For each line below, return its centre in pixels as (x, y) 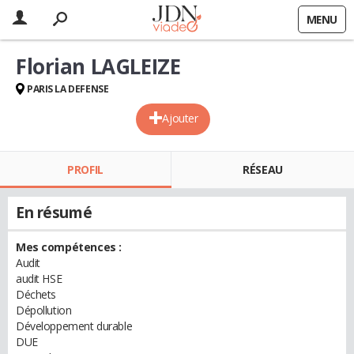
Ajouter (180, 118)
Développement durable (74, 326)
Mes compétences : (69, 247)
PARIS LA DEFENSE (68, 89)
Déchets (36, 294)
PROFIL (85, 169)
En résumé (54, 213)
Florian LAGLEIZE (98, 66)
